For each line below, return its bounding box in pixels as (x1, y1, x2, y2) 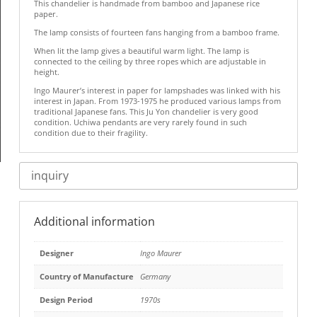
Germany (139, 270, 171, 282)
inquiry (30, 168, 69, 184)
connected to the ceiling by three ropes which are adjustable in (33, 55, 266, 67)
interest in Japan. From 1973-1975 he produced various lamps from (33, 95, 281, 106)
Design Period (39, 294, 93, 305)
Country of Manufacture (39, 270, 134, 282)
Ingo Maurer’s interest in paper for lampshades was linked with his (33, 84, 280, 96)
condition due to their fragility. (33, 127, 148, 138)
